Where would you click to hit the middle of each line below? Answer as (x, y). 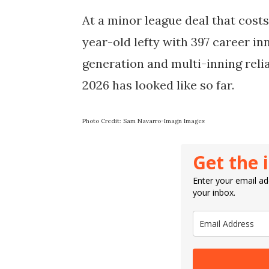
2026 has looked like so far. (158, 85)
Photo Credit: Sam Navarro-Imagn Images (144, 121)
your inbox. (214, 192)
